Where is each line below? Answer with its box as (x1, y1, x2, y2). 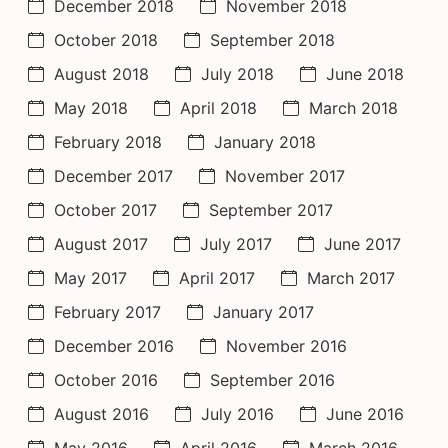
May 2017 (54, 267, 127, 288)
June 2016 (326, 403, 404, 424)
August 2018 (54, 63, 149, 84)
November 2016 (226, 335, 347, 356)
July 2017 (200, 233, 272, 254)
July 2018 (201, 63, 274, 84)
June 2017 (324, 233, 401, 254)
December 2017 (54, 165, 173, 186)
